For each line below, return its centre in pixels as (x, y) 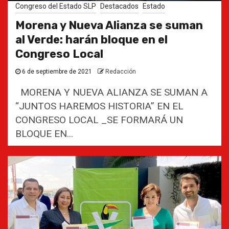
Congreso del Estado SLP (56, 6)
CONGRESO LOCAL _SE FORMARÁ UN (99, 120)
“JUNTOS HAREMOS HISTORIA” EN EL (99, 106)
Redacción (121, 72)
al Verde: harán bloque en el (91, 40)
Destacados (119, 6)
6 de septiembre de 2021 (57, 72)
